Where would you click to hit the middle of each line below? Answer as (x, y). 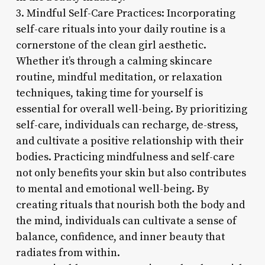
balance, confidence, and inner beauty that (120, 237)
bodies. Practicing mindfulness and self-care (125, 157)
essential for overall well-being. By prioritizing (131, 109)
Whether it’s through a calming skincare (114, 61)
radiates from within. (68, 253)
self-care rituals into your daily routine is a (121, 29)
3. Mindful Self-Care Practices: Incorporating (125, 13)
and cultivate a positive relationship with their (130, 141)
